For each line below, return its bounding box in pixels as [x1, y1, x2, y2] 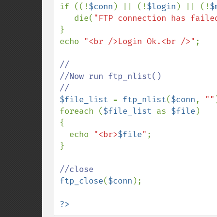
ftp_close [60, 176, 103, 186]
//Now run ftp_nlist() [60, 71, 161, 81]
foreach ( [60, 106, 103, 116]
